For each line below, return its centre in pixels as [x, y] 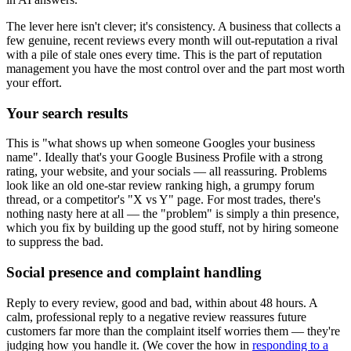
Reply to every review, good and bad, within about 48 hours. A [162, 302]
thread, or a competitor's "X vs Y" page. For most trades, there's [163, 200]
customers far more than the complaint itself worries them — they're [173, 331]
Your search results [67, 113]
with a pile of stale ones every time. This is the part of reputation [164, 54]
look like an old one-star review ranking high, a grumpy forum [160, 186]
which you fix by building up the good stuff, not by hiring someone [172, 228]
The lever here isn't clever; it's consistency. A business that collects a [174, 26]
